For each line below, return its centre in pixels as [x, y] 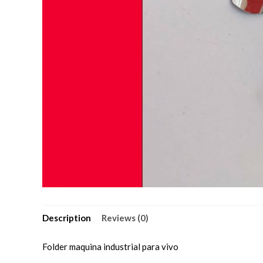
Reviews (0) [125, 218]
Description [67, 218]
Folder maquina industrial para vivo [110, 247]
